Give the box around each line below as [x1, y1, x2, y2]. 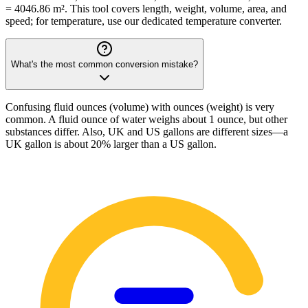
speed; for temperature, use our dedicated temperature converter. [5, 15, 282, 27]
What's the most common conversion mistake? [11, 59, 198, 70]
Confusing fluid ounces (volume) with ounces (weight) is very [5, 101, 274, 113]
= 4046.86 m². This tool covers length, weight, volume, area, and [5, 3, 287, 15]
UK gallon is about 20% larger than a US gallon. [5, 138, 217, 151]
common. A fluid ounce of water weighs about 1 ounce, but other [5, 113, 287, 126]
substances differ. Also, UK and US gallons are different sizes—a [5, 126, 288, 138]
